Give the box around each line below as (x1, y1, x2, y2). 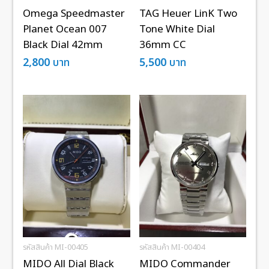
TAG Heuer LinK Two (139, 5, 237, 22)
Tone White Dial (139, 21, 215, 37)
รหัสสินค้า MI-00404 (139, 241, 205, 254)
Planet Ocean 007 (23, 21, 107, 37)
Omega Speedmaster (23, 5, 125, 22)
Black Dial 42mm (23, 37, 103, 53)
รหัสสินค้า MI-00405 (23, 241, 89, 254)
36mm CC (139, 37, 186, 53)
